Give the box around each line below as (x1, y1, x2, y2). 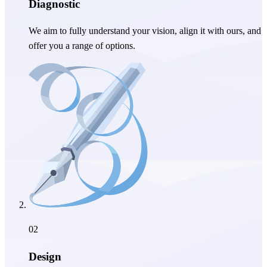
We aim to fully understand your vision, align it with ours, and (29, 26, 261, 36)
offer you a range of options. (29, 41, 135, 51)
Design (29, 250, 61, 263)
